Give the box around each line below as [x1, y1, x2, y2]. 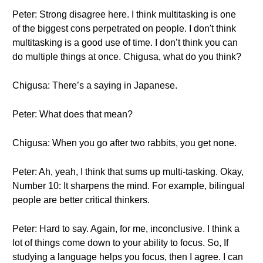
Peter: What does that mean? [12, 109, 133, 119]
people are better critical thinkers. [12, 195, 150, 205]
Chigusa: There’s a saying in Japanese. [12, 80, 177, 90]
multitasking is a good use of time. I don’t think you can [12, 38, 238, 48]
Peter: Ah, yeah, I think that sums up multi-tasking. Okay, [12, 167, 244, 177]
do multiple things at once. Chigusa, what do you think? [12, 52, 241, 62]
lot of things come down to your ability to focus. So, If [12, 238, 228, 248]
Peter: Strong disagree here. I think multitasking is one [12, 9, 236, 19]
